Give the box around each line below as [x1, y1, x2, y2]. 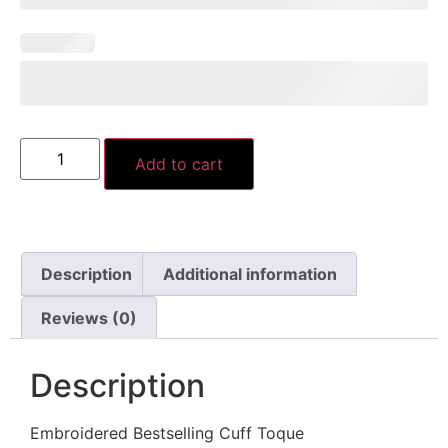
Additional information [162, 264, 337, 285]
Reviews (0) [41, 307, 138, 328]
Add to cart [135, 154, 223, 175]
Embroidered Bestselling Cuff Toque [30, 423, 304, 444]
